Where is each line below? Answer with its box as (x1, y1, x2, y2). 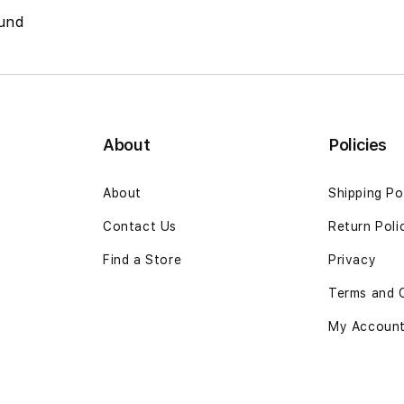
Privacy (328, 252, 377, 268)
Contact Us (103, 219, 177, 234)
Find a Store (103, 252, 182, 268)
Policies (328, 135, 388, 155)
